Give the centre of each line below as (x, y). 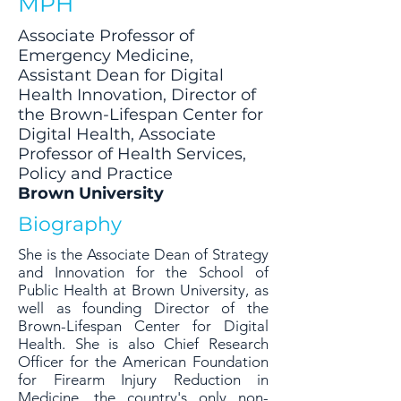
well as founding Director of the (143, 308)
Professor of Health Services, (132, 154)
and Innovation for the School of (143, 272)
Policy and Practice (95, 174)
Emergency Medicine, (106, 55)
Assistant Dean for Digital (121, 75)
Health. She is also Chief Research (143, 344)
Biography (70, 224)
